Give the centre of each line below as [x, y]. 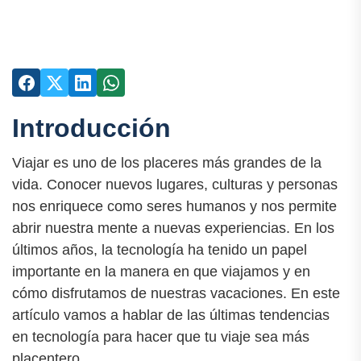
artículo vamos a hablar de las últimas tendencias [171, 315]
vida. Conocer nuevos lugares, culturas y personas [175, 185]
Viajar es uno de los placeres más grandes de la [167, 163]
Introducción [91, 128]
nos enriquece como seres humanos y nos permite [174, 207]
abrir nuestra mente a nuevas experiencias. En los [173, 228]
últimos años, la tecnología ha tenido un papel [160, 250]
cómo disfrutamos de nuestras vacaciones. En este [176, 294]
